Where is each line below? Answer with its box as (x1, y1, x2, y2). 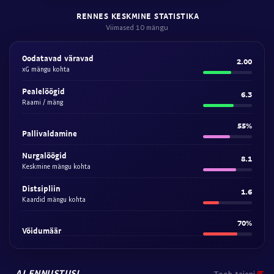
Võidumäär (22, 226, 61, 235)
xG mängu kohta (22, 65, 70, 73)
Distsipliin (22, 183, 61, 193)
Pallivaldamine (22, 128, 77, 138)
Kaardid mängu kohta (22, 195, 86, 203)
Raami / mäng (22, 98, 63, 106)
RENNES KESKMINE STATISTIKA (76, 11, 199, 21)
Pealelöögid (22, 86, 65, 96)
